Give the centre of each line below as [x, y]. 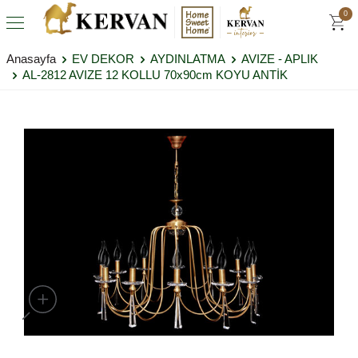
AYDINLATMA [188, 59]
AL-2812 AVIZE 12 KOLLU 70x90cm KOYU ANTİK [155, 75]
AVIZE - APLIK [280, 59]
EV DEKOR [103, 59]
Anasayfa [31, 59]
